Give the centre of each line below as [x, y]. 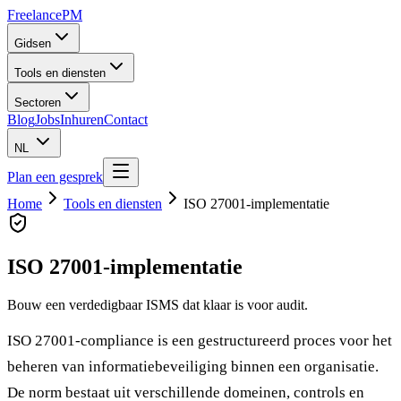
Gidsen [33, 43]
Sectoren [38, 102]
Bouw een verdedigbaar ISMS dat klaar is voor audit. [158, 304]
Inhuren [82, 119]
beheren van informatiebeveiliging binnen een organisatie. [193, 366]
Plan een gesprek [55, 177]
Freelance [34, 15]
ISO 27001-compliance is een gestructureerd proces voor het [200, 340]
